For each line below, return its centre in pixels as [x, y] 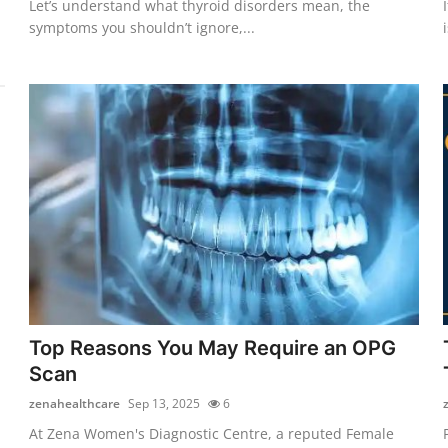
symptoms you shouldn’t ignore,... [142, 27]
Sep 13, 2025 [164, 403]
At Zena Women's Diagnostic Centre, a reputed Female [212, 433]
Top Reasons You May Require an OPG [213, 347]
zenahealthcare [75, 403]
